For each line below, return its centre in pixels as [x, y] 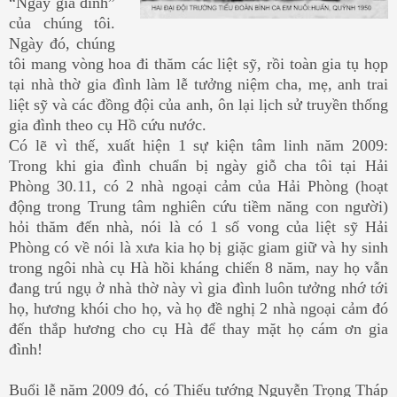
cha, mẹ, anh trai [332, 85]
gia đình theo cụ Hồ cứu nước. [108, 125]
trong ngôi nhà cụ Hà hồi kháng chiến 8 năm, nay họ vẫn [198, 268]
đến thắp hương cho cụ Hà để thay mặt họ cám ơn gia [198, 329]
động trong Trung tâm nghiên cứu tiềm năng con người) [198, 207]
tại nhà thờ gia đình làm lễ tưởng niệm [142, 85]
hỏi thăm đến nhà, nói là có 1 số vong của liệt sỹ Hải [198, 227]
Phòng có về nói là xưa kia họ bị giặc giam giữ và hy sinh [198, 248]
